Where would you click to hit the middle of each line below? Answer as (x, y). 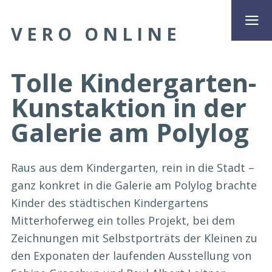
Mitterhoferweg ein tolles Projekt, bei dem (123, 221)
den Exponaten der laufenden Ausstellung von (131, 256)
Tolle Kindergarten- (134, 82)
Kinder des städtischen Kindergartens (110, 203)
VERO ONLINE (96, 34)
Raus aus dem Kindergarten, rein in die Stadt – (133, 168)
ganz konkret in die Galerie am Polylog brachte (134, 185)
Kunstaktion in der (129, 107)
